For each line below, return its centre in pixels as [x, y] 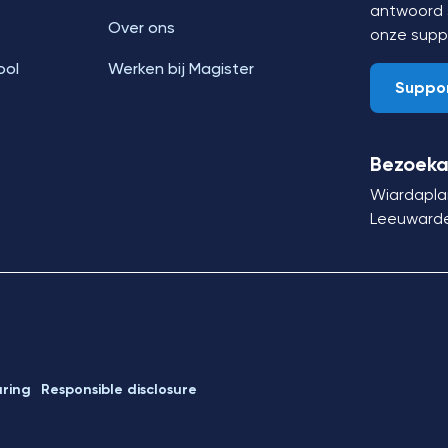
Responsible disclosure [119, 389]
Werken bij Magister [180, 68]
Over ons [141, 27]
